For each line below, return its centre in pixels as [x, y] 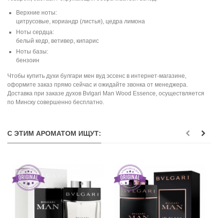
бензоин [28, 60]
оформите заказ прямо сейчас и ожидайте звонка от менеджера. [98, 84]
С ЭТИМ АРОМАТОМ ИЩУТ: [54, 133]
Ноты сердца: [35, 32]
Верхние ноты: [36, 12]
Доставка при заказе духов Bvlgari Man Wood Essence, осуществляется [106, 93]
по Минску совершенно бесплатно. [56, 102]
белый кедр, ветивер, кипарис [57, 41]
